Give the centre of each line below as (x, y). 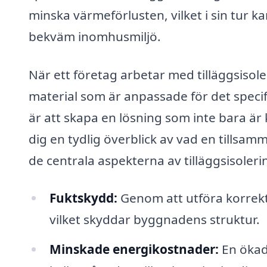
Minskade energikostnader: (134, 249)
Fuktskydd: (83, 198)
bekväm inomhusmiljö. (95, 36)
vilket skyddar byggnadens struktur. (154, 220)
